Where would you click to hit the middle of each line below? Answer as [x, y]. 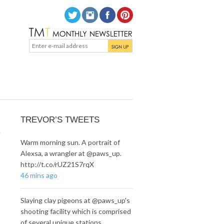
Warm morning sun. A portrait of [70, 142]
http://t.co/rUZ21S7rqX [57, 164]
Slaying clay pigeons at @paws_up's [75, 200]
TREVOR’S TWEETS [60, 120]
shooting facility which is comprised [75, 211]
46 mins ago [39, 175]
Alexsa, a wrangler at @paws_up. [71, 153]
